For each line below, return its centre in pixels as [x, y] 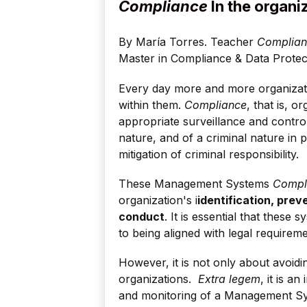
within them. [151, 105]
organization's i [158, 200]
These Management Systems [196, 183]
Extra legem [229, 279]
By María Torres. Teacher [188, 41]
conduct [142, 216]
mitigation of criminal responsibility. [209, 154]
